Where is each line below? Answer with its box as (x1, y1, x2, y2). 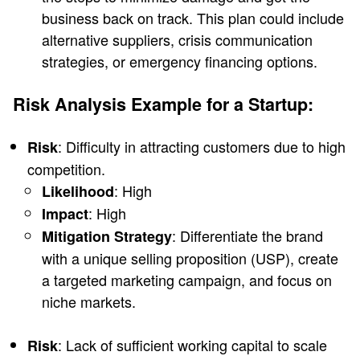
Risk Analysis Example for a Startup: (13, 91, 313, 117)
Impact (42, 202, 88, 224)
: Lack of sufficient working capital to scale (58, 333, 327, 355)
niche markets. (42, 290, 136, 312)
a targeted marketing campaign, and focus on (42, 268, 332, 290)
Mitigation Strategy (42, 225, 172, 247)
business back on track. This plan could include (42, 6, 344, 28)
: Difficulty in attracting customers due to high (58, 135, 346, 157)
